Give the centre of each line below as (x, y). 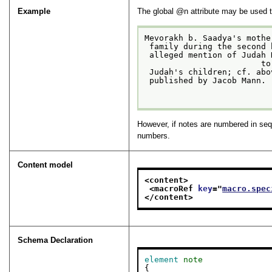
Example (34, 12)
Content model (46, 165)
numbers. (154, 135)
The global (157, 12)
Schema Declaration (56, 240)
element (162, 260)
